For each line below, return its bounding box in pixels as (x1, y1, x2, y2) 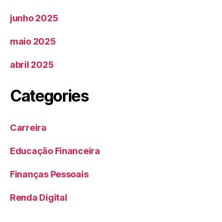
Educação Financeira (10, 146, 100, 157)
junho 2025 (10, 13, 58, 24)
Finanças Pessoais (10, 169, 89, 180)
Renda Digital (10, 192, 67, 203)
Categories (10, 86, 89, 106)
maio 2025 (10, 36, 56, 47)
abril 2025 (10, 59, 54, 70)
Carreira (10, 122, 47, 133)
